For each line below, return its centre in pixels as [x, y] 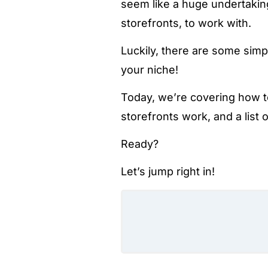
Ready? [140, 144]
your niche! [150, 70]
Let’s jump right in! [168, 171]
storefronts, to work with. [186, 23]
